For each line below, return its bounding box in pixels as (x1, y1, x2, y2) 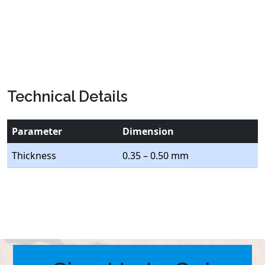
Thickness (12, 149, 56, 162)
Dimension (122, 125, 174, 138)
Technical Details (7, 88, 128, 105)
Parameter (12, 125, 62, 138)
